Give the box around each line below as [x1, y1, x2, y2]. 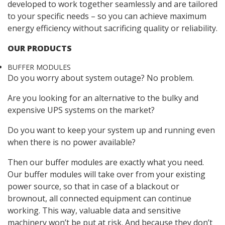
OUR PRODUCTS [8, 43, 72, 54]
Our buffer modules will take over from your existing [8, 169, 205, 180]
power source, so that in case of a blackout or [8, 181, 179, 192]
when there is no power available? [8, 137, 136, 148]
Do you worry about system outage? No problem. [8, 72, 194, 84]
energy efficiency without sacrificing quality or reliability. [8, 23, 217, 34]
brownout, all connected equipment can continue [8, 193, 191, 204]
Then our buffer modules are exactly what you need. [8, 157, 204, 168]
